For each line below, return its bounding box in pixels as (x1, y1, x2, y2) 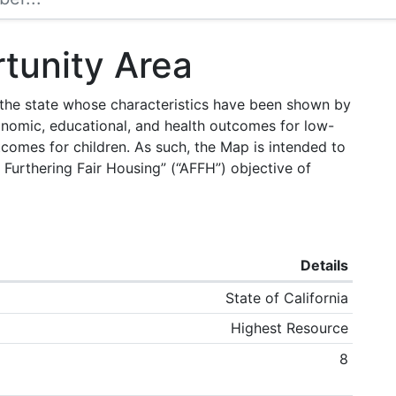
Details (301, 255, 349, 274)
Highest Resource (231, 319, 349, 338)
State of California (225, 288, 349, 307)
